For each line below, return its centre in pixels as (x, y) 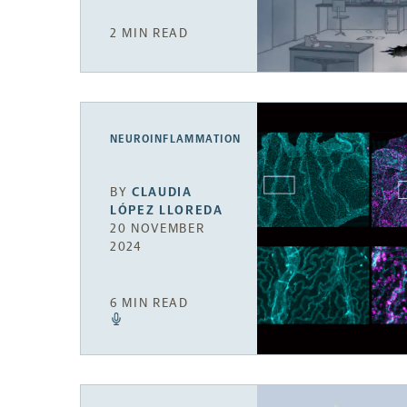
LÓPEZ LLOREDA (167, 210)
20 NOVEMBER (158, 228)
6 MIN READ (149, 303)
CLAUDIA (162, 192)
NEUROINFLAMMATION (176, 139)
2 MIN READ (149, 33)
